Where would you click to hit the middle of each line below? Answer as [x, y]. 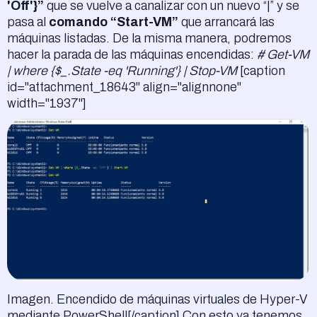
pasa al [28, 22]
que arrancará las [226, 22]
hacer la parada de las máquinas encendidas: [132, 54]
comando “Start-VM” [114, 22]
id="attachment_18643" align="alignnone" [124, 87]
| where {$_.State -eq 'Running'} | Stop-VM [122, 70]
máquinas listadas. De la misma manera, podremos [149, 38]
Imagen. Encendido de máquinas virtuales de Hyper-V [157, 299]
